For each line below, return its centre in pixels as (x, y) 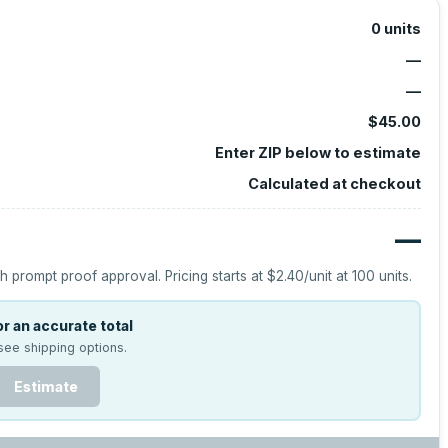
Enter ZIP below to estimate (317, 152)
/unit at (328, 276)
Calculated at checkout (334, 183)
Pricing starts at (216, 276)
